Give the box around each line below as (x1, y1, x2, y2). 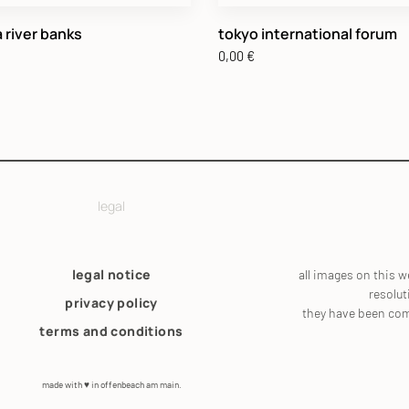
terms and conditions (39, 321, 184, 340)
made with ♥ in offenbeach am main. (41, 378, 182, 390)
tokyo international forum (218, 23, 397, 44)
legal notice (71, 265, 152, 283)
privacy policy (65, 293, 158, 311)
